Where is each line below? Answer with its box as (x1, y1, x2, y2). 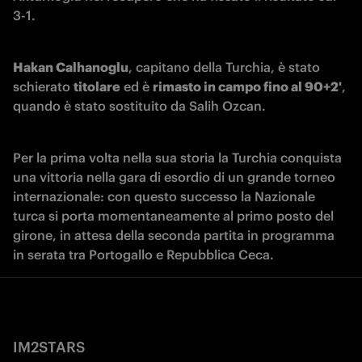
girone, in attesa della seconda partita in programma (13, 227, 335, 243)
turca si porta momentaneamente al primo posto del (13, 208, 334, 224)
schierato (13, 78, 74, 95)
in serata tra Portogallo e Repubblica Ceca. (13, 246, 277, 263)
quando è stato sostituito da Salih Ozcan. (13, 98, 269, 114)
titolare (74, 78, 120, 95)
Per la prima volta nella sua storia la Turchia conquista (13, 149, 342, 166)
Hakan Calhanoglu (13, 59, 128, 75)
